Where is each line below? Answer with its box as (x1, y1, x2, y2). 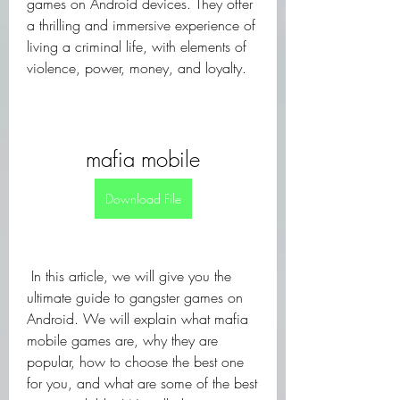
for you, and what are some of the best (27, 373, 257, 393)
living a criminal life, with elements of (27, 37, 246, 56)
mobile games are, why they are (27, 330, 218, 350)
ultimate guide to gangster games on (27, 287, 243, 307)
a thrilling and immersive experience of (27, 15, 255, 35)
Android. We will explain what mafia (27, 309, 248, 329)
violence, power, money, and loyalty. (27, 58, 246, 78)
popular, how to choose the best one (27, 352, 244, 371)
